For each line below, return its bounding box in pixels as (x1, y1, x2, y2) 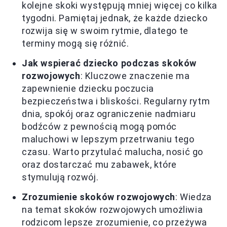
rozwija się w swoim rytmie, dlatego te (22, 25, 188, 36)
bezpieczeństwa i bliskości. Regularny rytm (22, 95, 210, 106)
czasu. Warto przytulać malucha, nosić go (22, 146, 204, 157)
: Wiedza (175, 191, 212, 202)
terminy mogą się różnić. (22, 37, 129, 49)
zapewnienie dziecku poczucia (22, 83, 154, 94)
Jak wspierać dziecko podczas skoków (22, 57, 197, 68)
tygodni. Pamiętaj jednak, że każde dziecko (22, 12, 208, 23)
